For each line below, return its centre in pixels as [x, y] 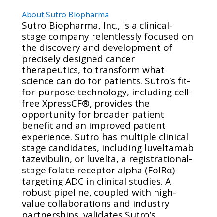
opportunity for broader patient [93, 114]
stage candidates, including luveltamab [108, 148]
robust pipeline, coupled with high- [99, 192]
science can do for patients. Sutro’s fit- [106, 81]
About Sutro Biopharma [65, 15]
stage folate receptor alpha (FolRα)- [100, 170]
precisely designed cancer [78, 59]
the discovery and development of [97, 47]
